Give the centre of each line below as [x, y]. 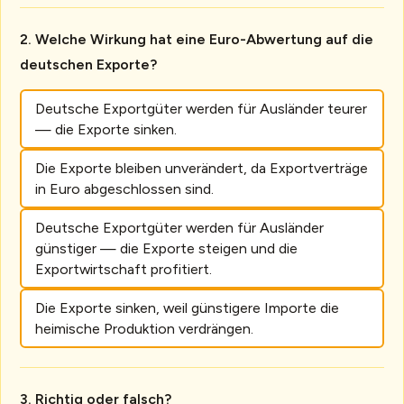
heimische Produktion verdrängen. [144, 328]
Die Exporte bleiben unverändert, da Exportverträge [201, 168]
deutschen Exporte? [89, 64]
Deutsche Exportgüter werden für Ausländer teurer [201, 108]
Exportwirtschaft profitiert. [123, 269]
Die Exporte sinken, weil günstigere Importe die [187, 308]
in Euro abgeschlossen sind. [124, 188]
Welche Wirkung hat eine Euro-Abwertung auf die [205, 39]
